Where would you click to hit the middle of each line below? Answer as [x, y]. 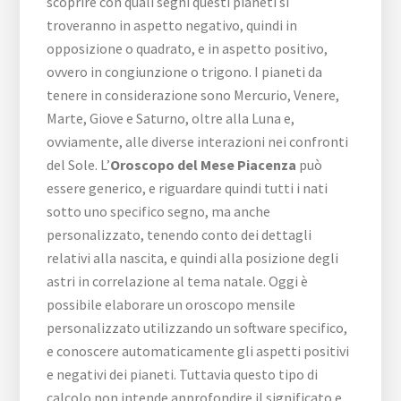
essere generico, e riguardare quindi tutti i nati [188, 188]
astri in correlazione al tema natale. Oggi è [178, 282]
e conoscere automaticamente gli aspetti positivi [198, 351]
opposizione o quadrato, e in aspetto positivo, [188, 49]
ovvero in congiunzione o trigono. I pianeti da [185, 72]
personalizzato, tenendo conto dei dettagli [179, 235]
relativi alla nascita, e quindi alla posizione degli [193, 258]
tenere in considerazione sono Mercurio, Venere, [193, 95]
